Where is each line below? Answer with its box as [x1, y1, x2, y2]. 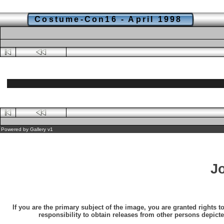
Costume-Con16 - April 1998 [31, 15, 189, 23]
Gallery [30, 126, 46, 132]
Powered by [1, 126, 30, 132]
